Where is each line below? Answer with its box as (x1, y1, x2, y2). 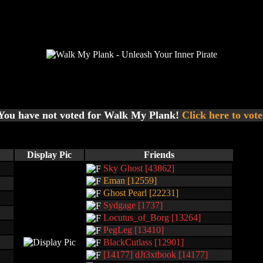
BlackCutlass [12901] (103, 237, 184, 247)
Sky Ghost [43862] (103, 163, 174, 173)
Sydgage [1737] (103, 200, 163, 210)
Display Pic (27, 150, 72, 160)
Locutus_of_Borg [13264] (103, 213, 201, 222)
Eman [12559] (103, 176, 157, 186)
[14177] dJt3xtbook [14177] (103, 249, 208, 259)
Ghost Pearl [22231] (103, 188, 178, 198)
